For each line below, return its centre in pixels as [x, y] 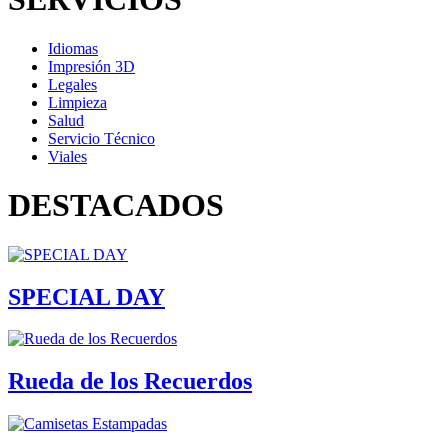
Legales [72, 84]
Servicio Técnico [101, 138]
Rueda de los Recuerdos [130, 381]
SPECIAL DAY [86, 296]
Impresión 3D [91, 66]
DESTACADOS [116, 205]
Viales [67, 156]
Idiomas [73, 48]
